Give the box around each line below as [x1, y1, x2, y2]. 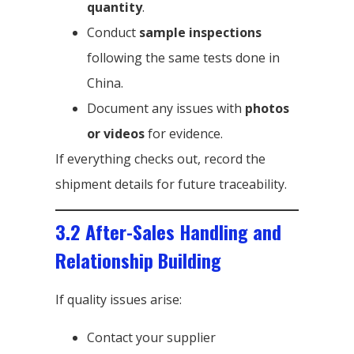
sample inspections [139, 23, 262, 41]
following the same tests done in [87, 48, 280, 66]
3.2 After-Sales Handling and [55, 217, 281, 246]
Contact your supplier [87, 328, 216, 346]
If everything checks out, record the [55, 149, 265, 168]
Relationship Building [55, 245, 221, 274]
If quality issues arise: [55, 290, 182, 308]
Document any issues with [87, 99, 245, 117]
